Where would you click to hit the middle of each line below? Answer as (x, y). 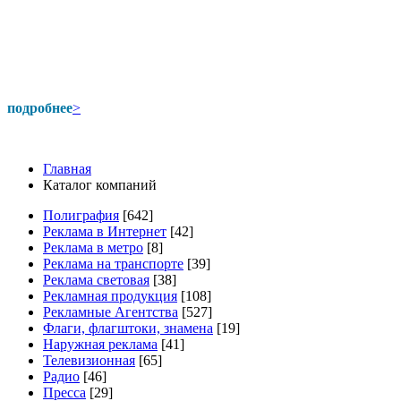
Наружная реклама (100, 344)
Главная (67, 169)
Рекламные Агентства (111, 312)
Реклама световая (96, 280)
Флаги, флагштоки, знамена (128, 328)
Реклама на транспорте (113, 264)
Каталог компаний (100, 185)
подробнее (40, 108)
